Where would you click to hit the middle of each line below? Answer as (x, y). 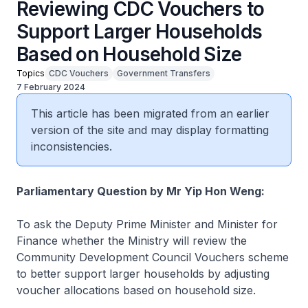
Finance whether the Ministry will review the (132, 241)
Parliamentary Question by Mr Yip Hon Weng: (141, 191)
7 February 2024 (51, 87)
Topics (31, 73)
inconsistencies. (71, 146)
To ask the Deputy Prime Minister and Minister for (147, 224)
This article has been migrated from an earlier (150, 113)
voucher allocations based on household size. (136, 290)
